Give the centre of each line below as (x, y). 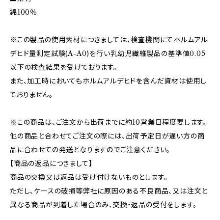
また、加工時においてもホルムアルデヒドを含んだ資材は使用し (109, 81)
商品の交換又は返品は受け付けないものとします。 (89, 177)
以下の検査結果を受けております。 (64, 67)
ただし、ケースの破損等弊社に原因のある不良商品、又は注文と (109, 191)
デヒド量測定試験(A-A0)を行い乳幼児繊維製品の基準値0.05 (108, 54)
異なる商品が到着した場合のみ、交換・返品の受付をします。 (103, 205)
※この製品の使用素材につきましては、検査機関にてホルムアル (109, 40)
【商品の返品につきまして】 (51, 164)
